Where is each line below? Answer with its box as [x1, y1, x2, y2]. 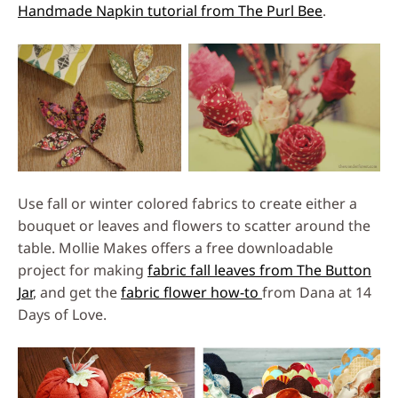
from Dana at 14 [262, 283, 371, 303]
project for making [18, 260, 147, 281]
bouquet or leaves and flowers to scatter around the [18, 216, 370, 236]
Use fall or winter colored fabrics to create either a [18, 194, 357, 214]
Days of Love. [18, 305, 107, 325]
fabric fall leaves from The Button [147, 260, 371, 281]
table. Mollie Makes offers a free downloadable [18, 238, 333, 259]
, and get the [33, 283, 121, 303]
